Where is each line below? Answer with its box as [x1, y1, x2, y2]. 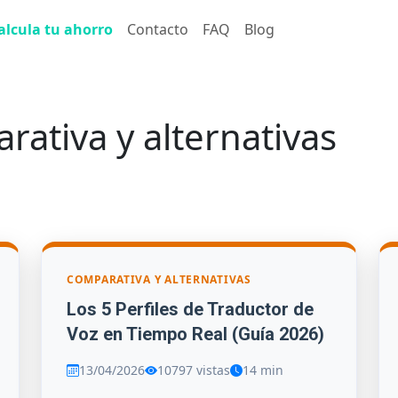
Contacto [127, 20, 188, 39]
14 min [243, 361, 283, 378]
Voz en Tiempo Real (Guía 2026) [67, 322, 324, 345]
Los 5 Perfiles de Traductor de [67, 298, 314, 320]
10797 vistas [157, 361, 230, 378]
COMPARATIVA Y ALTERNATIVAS [67, 272, 251, 288]
